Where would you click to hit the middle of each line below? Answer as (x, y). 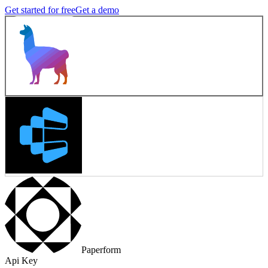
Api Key (21, 260)
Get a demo (97, 10)
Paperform (101, 249)
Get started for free (40, 10)
